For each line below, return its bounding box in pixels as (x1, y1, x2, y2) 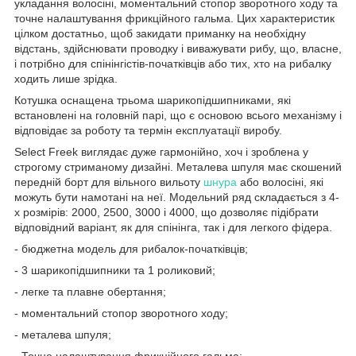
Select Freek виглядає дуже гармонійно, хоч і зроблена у (14, 145, 308, 158)
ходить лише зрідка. (14, 72, 118, 85)
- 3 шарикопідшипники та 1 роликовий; (14, 263, 215, 277)
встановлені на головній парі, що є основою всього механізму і (14, 108, 342, 122)
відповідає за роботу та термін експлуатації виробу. (14, 123, 282, 137)
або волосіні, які (237, 175, 323, 188)
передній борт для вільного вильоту (14, 175, 203, 188)
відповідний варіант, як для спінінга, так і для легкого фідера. (14, 220, 332, 234)
